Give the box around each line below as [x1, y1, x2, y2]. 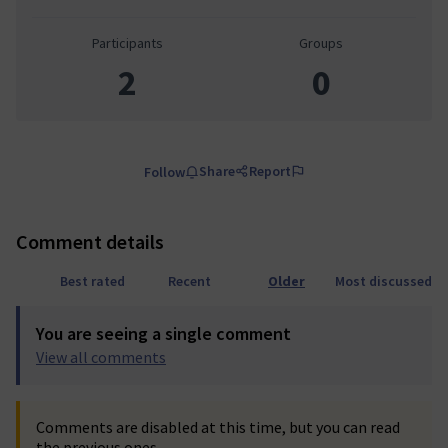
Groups [299, 34, 343, 52]
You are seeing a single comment [36, 322, 291, 345]
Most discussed [335, 272, 432, 290]
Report [248, 162, 291, 180]
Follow [143, 163, 185, 181]
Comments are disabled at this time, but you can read [36, 417, 400, 437]
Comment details [16, 229, 164, 254]
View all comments [36, 347, 166, 367]
